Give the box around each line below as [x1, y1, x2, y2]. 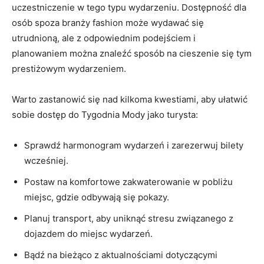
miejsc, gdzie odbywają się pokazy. [24, 191, 169, 203]
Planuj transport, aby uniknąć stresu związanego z [24, 212, 233, 224]
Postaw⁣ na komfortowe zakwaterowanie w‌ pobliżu [24, 176, 233, 187]
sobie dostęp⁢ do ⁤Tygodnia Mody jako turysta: [12, 108, 198, 120]
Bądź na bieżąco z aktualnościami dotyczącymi [24, 249, 217, 260]
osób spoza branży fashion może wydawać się [12, 16, 204, 28]
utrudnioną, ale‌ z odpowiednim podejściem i [12, 32, 196, 44]
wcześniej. [24, 154, 68, 166]
